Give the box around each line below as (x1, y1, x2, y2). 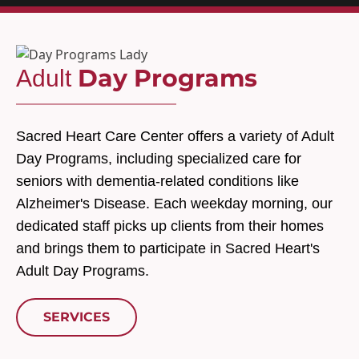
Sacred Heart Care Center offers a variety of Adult (16, 128, 334, 144)
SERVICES (43, 309, 110, 325)
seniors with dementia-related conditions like (16, 173, 299, 189)
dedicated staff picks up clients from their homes (16, 218, 324, 234)
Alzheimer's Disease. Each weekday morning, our (16, 196, 333, 212)
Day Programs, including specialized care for (16, 151, 301, 167)
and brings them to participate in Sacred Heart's (16, 240, 320, 256)
